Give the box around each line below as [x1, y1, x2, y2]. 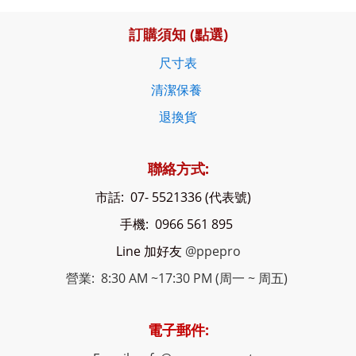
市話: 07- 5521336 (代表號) [95, 188, 261, 207]
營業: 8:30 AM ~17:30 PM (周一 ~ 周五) [65, 269, 291, 288]
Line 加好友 [115, 242, 182, 261]
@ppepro [184, 242, 241, 261]
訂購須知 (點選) [128, 25, 228, 44]
